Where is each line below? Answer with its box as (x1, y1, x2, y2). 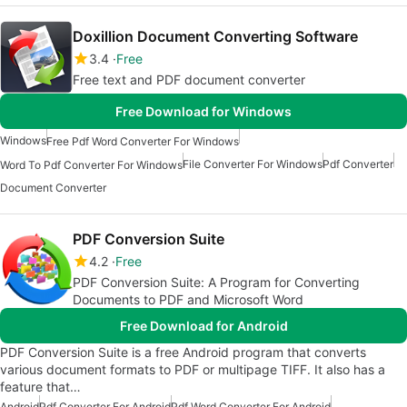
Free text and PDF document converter (73, 71, 305, 87)
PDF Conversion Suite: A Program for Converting (73, 274, 360, 291)
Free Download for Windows (115, 103, 292, 119)
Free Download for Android (119, 318, 288, 334)
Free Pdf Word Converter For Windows (46, 134, 239, 148)
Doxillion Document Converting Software (73, 26, 358, 45)
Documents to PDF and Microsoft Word (73, 292, 303, 308)
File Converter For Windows (183, 156, 323, 171)
